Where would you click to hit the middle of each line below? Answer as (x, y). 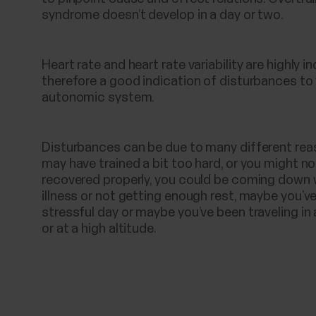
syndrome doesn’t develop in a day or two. (163, 15)
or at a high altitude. (99, 229)
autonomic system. (98, 97)
